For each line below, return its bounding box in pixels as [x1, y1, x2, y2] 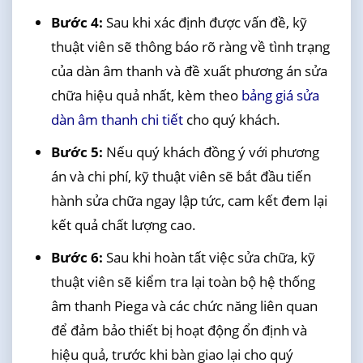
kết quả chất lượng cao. [50, 215, 196, 234]
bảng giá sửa [241, 85, 319, 105]
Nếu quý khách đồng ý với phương [102, 142, 319, 161]
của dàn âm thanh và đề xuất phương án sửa [50, 61, 327, 80]
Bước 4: [50, 12, 103, 32]
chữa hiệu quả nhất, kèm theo [50, 85, 241, 105]
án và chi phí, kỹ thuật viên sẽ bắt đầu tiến [50, 166, 311, 186]
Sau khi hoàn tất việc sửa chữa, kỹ [102, 248, 315, 267]
